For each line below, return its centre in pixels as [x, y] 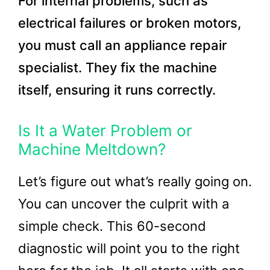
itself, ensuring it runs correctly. [117, 90]
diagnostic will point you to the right [129, 248]
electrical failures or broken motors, [130, 23]
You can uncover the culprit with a [124, 204]
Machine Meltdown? [92, 149]
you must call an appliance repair [122, 45]
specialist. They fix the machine [118, 67]
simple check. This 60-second [112, 226]
